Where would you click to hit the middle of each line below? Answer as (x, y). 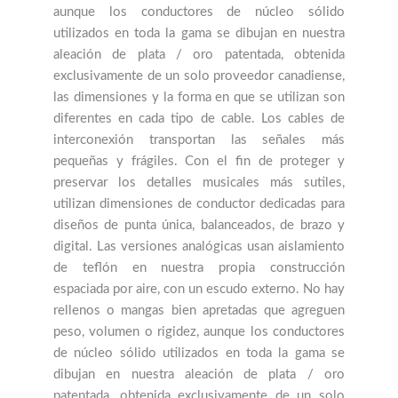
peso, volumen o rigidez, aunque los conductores (199, 332)
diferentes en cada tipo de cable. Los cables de (199, 119)
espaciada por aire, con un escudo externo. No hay (199, 290)
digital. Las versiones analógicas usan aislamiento (199, 247)
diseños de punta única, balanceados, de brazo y (199, 226)
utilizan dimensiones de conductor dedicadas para (199, 204)
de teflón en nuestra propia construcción (199, 268)
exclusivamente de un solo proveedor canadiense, (199, 76)
